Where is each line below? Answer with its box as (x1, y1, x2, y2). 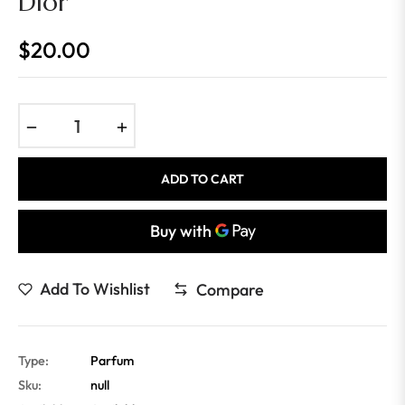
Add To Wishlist (40, 278, 150, 300)
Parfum (90, 353, 134, 370)
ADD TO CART (161, 171, 244, 188)
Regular (17, 52, 72, 74)
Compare (196, 278, 264, 300)
